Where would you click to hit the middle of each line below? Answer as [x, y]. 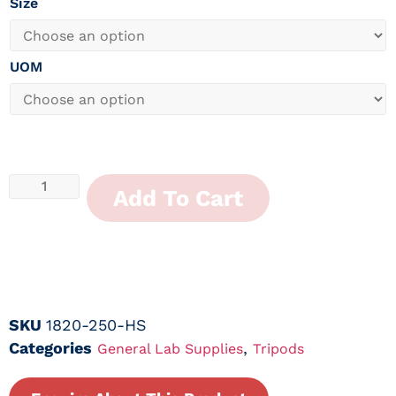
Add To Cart [178, 198]
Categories [50, 348]
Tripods [278, 349]
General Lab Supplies [170, 349]
